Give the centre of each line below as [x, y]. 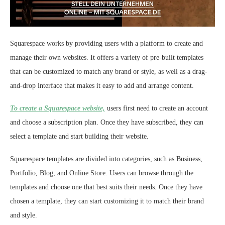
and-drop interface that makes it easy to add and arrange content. [102, 85]
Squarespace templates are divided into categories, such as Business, [106, 159]
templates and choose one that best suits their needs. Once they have [106, 187]
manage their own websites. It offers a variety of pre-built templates [107, 57]
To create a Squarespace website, [58, 108]
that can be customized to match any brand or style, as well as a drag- [109, 71]
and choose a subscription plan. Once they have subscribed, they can [107, 122]
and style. [24, 215]
